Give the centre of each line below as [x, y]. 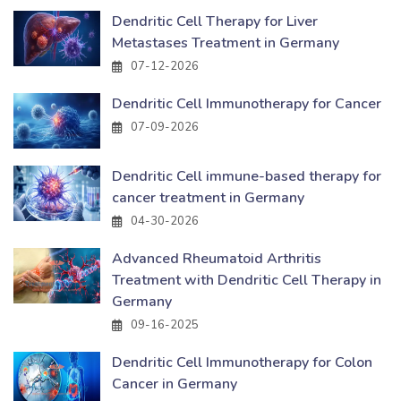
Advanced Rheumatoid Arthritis [217, 259]
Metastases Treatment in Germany [226, 43]
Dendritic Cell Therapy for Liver [215, 22]
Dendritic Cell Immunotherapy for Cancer [247, 104]
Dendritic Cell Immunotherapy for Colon [242, 363]
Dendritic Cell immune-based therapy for [247, 177]
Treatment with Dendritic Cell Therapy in [247, 281]
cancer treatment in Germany [208, 198]
